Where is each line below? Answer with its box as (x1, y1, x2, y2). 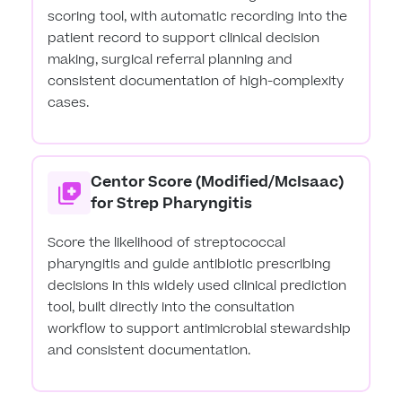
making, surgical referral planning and (48, 49, 293, 69)
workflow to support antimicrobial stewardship (48, 319, 352, 339)
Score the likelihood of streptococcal (48, 233, 286, 253)
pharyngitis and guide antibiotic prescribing (48, 255, 332, 275)
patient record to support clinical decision (48, 28, 320, 48)
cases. (48, 92, 90, 112)
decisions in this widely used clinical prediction (48, 276, 347, 296)
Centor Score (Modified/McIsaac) (91, 171, 345, 194)
